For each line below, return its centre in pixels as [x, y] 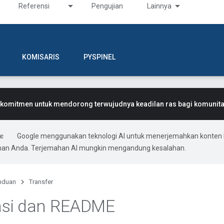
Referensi [34, 6]
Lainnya [159, 6]
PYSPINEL [99, 57]
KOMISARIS [41, 57]
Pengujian [107, 6]
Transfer [41, 182]
